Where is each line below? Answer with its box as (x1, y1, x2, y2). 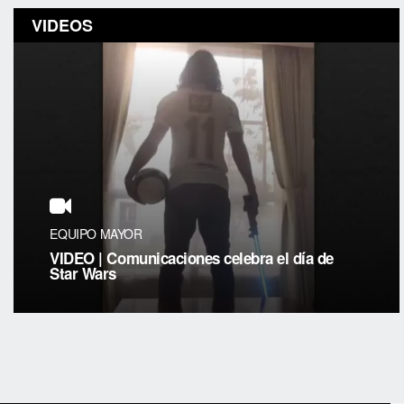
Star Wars (50, 262, 116, 285)
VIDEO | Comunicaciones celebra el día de (50, 247, 334, 270)
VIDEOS (32, 14, 94, 38)
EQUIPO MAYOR (50, 225, 142, 243)
